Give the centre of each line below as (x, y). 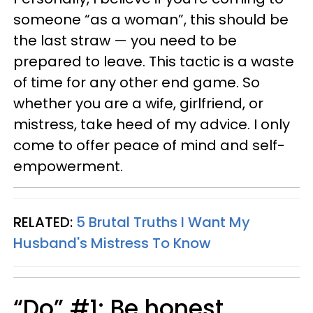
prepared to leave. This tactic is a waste (154, 61)
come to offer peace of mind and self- (149, 145)
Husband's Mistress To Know (112, 243)
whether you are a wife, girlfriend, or (138, 103)
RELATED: (45, 222)
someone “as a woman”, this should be (151, 20)
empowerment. (70, 166)
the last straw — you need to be (125, 41)
